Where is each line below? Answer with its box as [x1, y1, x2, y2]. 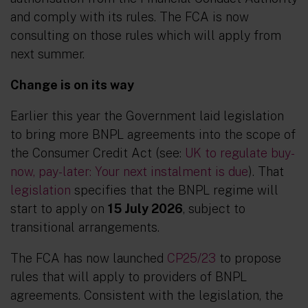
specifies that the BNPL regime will [71, 183, 278, 197]
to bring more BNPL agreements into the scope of [10, 127, 296, 142]
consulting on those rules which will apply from [10, 28, 281, 43]
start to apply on [10, 201, 108, 216]
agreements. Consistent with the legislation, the [10, 288, 283, 302]
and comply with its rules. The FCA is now [10, 10, 249, 24]
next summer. [10, 47, 85, 61]
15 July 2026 [108, 201, 183, 216]
